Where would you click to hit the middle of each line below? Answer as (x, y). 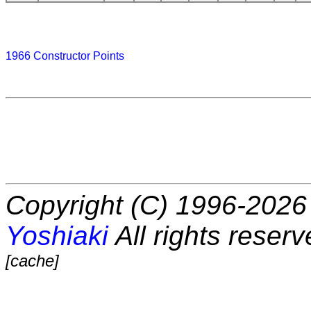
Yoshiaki (57, 236)
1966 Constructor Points (65, 56)
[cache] (32, 261)
